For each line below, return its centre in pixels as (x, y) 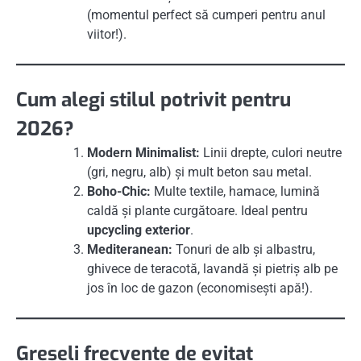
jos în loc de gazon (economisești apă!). (200, 288)
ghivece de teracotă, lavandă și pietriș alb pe (212, 268)
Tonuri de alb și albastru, (244, 249)
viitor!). (107, 34)
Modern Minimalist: (143, 152)
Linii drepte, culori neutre (271, 152)
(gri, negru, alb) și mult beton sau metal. (199, 172)
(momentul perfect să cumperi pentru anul (206, 15)
